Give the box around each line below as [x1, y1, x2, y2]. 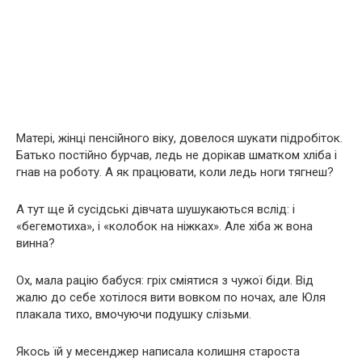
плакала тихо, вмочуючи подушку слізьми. [16, 307, 251, 322]
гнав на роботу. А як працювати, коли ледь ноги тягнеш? [16, 165, 334, 180]
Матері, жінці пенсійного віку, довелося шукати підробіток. [16, 131, 343, 146]
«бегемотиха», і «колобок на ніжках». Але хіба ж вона [16, 219, 313, 234]
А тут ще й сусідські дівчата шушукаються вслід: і [16, 202, 295, 217]
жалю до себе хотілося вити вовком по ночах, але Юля [16, 290, 326, 305]
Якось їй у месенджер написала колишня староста [16, 344, 300, 360]
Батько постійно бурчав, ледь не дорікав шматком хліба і [16, 148, 337, 163]
